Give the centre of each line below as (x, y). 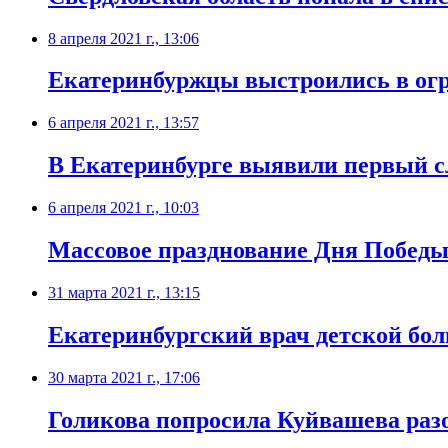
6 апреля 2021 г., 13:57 (123, 123)
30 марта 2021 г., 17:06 (124, 377)
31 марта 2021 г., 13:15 (124, 292)
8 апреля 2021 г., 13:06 (123, 38)
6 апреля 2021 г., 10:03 (123, 208)
